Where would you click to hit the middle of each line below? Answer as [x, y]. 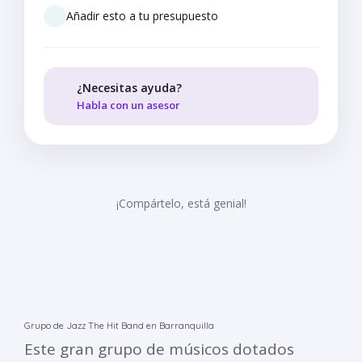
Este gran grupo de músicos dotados [159, 349]
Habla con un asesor [130, 105]
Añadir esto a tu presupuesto [142, 16]
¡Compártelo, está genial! [181, 204]
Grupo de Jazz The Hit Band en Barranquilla [119, 326]
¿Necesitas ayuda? [129, 88]
